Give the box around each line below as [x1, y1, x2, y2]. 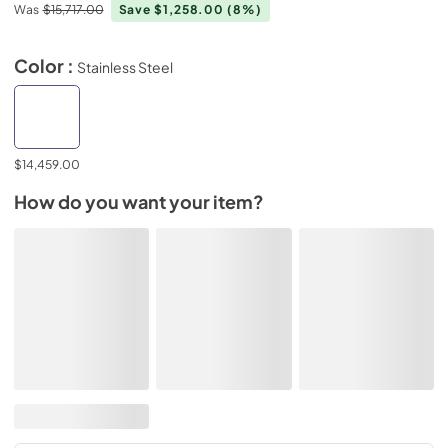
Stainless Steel [77, 57, 173, 76]
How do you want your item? [14, 191, 264, 213]
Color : [14, 54, 77, 77]
